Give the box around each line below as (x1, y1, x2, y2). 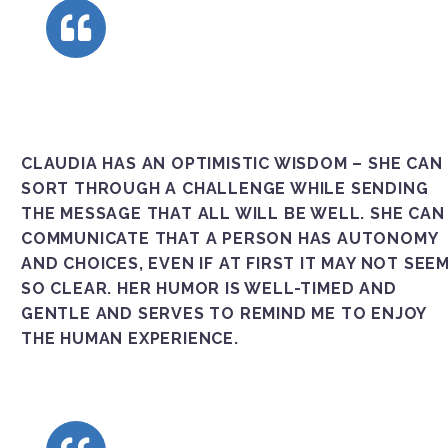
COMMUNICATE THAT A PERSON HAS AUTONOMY (21, 228, 438, 248)
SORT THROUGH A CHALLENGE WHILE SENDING (21, 178, 429, 198)
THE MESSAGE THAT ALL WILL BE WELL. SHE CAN (21, 203, 445, 223)
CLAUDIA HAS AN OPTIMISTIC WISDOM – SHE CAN (21, 153, 443, 173)
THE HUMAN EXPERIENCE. (21, 328, 239, 348)
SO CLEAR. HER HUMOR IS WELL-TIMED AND (21, 278, 397, 298)
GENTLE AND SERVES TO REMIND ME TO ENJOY (21, 303, 427, 323)
